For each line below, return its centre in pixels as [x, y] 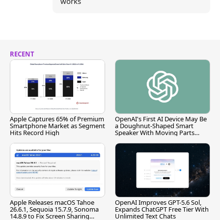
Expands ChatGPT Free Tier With [162, 209]
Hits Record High [35, 133]
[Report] [127, 140]
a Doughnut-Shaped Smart [154, 126]
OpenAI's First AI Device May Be [161, 119]
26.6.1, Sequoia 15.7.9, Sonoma [54, 209]
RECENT [22, 54]
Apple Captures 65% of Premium [57, 119]
